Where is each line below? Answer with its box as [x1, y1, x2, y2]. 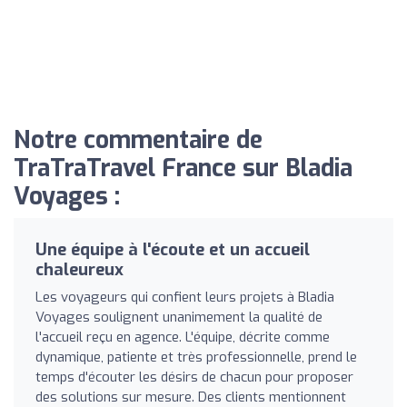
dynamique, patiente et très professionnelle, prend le [35, 347, 357, 366]
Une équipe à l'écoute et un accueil [35, 238, 310, 261]
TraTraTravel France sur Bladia [14, 152, 352, 184]
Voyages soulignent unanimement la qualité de [35, 307, 323, 326]
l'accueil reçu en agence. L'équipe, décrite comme [35, 327, 330, 346]
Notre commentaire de [14, 124, 263, 156]
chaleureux [35, 258, 124, 281]
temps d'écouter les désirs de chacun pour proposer [35, 367, 353, 386]
